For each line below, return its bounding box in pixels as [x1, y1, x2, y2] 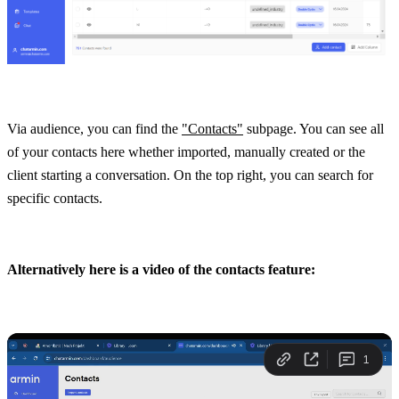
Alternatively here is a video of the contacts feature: [7, 262, 315, 278]
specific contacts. [7, 191, 102, 207]
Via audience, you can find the [7, 121, 182, 137]
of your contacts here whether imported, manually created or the [7, 144, 365, 160]
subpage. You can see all [243, 121, 384, 137]
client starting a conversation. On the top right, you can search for [7, 167, 373, 183]
